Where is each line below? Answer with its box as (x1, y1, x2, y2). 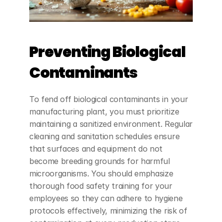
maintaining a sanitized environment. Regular (29, 118, 193, 129)
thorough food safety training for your (29, 180, 172, 191)
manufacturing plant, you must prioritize (29, 106, 179, 116)
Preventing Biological (29, 41, 185, 62)
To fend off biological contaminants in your (29, 94, 188, 104)
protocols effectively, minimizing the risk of (29, 205, 187, 216)
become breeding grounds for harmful (29, 156, 170, 166)
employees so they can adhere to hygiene (29, 193, 183, 203)
